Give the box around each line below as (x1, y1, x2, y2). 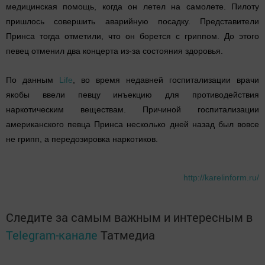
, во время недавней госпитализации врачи (73, 75, 259, 85)
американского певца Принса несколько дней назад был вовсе (6, 119, 259, 130)
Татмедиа (101, 227, 155, 243)
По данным (6, 75, 59, 85)
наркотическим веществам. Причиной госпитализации (6, 105, 259, 115)
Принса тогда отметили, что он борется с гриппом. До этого (6, 31, 259, 41)
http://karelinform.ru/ (183, 173, 259, 183)
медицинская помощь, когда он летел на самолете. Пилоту (6, 2, 259, 12)
